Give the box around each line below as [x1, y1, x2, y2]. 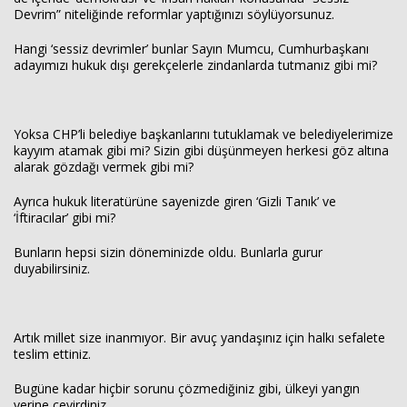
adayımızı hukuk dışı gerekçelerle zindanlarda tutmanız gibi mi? [14, 56, 377, 74]
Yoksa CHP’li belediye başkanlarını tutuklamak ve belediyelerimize [14, 125, 393, 143]
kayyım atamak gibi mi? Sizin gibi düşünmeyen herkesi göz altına [14, 142, 389, 159]
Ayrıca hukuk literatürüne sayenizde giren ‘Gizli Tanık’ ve [14, 193, 336, 210]
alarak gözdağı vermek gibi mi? [14, 158, 194, 175]
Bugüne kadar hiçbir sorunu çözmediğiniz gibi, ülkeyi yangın [14, 380, 360, 397]
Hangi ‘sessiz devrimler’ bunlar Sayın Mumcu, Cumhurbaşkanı [14, 40, 369, 57]
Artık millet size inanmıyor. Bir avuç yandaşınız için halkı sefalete [14, 329, 385, 346]
